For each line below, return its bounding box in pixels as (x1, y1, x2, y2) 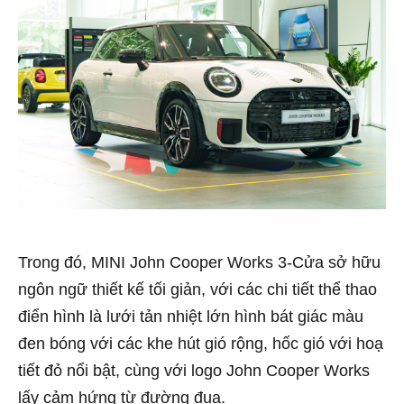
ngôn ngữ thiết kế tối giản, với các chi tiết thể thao (18, 280, 377, 298)
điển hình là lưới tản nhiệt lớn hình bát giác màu (18, 307, 363, 326)
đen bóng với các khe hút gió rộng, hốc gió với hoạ (18, 334, 383, 353)
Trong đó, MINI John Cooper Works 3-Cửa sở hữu (18, 252, 381, 271)
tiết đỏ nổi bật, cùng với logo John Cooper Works (18, 361, 370, 380)
